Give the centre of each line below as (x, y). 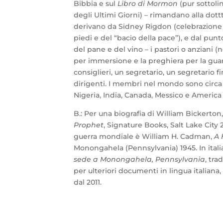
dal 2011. (87, 182)
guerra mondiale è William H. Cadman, (144, 136)
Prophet (88, 125)
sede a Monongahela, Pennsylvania (139, 159)
